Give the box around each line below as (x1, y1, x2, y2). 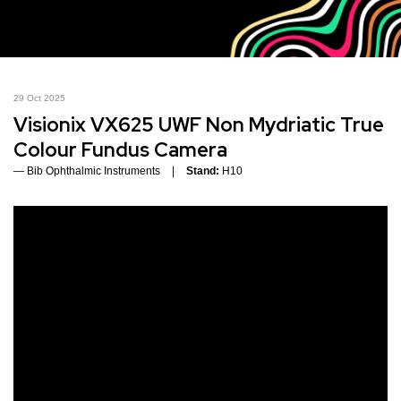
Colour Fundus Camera (13, 137, 227, 164)
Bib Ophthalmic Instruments (27, 165, 160, 178)
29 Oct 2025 (13, 93, 65, 104)
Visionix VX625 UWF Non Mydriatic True (13, 112, 384, 139)
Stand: (186, 165, 219, 178)
